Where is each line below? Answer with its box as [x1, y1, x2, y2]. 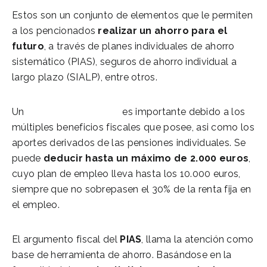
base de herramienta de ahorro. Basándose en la [12, 249, 232, 260]
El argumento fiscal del [12, 233, 120, 245]
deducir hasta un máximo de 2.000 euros [41, 152, 249, 164]
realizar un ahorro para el [95, 24, 228, 36]
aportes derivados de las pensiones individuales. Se [12, 136, 246, 148]
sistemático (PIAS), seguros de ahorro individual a [12, 55, 237, 67]
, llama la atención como [141, 233, 254, 245]
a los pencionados [12, 24, 96, 36]
